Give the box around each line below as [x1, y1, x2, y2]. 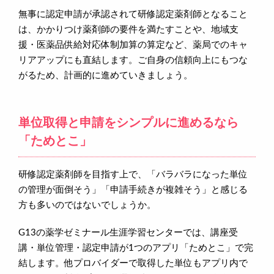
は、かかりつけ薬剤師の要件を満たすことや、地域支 [18, 24, 239, 34]
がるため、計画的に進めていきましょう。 [18, 70, 193, 80]
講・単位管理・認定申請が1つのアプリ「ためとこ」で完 [18, 243, 253, 253]
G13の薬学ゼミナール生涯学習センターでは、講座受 [18, 228, 238, 237]
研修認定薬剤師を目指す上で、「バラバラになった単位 [18, 169, 248, 179]
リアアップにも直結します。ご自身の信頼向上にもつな [18, 55, 248, 65]
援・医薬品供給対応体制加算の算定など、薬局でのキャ [18, 40, 248, 50]
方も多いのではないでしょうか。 [18, 200, 156, 210]
